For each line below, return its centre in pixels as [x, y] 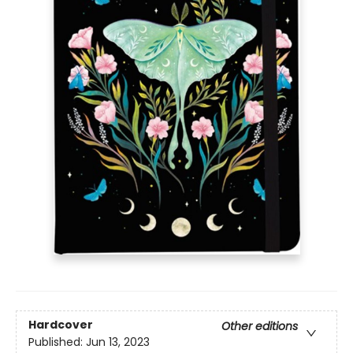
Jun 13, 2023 [118, 342]
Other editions [260, 327]
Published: [57, 342]
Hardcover [61, 325]
